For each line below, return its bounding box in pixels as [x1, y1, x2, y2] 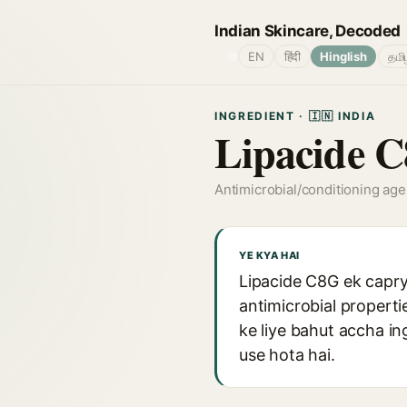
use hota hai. [239, 345, 335, 364]
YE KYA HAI [239, 249, 300, 262]
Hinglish [320, 49, 367, 64]
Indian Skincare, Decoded [214, 21, 401, 40]
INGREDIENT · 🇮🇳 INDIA [214, 109, 376, 123]
